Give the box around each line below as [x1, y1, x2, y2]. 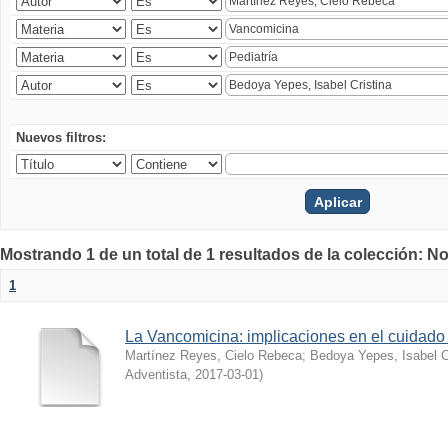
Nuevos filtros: [16, 130, 106, 145]
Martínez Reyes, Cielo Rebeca [125, 348, 302, 363]
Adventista [125, 367, 187, 382]
